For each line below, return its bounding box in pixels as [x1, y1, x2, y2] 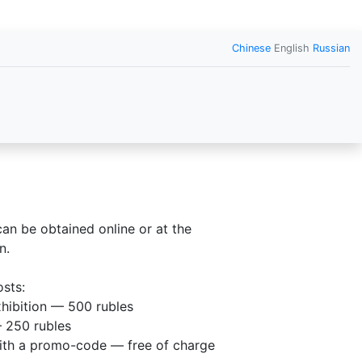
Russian [313, 42, 350, 54]
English [271, 42, 313, 54]
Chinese [232, 42, 271, 54]
